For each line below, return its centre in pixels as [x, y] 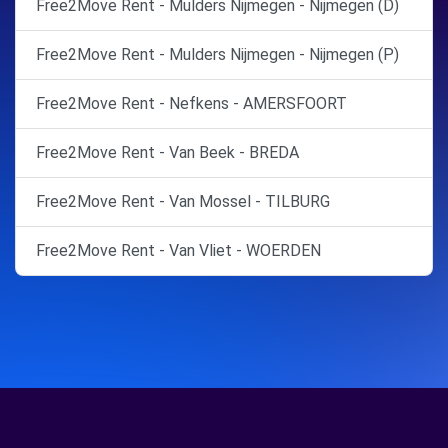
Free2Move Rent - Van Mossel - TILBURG [183, 201]
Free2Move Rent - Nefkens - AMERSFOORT [191, 103]
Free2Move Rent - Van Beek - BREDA [167, 152]
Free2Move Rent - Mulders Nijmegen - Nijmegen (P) [217, 54]
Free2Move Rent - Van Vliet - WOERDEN [178, 250]
